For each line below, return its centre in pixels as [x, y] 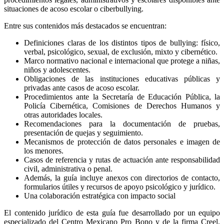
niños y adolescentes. [57, 69]
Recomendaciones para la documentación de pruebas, [122, 123]
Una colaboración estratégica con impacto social [100, 195]
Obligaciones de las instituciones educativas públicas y [122, 78]
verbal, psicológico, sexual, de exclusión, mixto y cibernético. [121, 51]
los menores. [44, 150]
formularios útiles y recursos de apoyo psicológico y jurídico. [120, 186]
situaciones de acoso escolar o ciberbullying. [74, 8]
